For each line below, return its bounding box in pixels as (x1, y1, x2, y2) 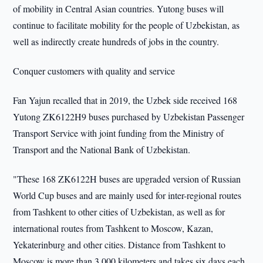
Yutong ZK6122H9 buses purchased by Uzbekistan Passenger (13, 110, 245, 123)
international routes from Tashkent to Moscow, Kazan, (13, 222, 214, 234)
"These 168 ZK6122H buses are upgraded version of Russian (13, 173, 241, 185)
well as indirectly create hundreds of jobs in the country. (13, 35, 220, 48)
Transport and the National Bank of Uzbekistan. (13, 143, 191, 156)
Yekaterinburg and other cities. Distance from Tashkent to (13, 238, 226, 251)
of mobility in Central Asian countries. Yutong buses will (13, 2, 224, 15)
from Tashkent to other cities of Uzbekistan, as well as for (13, 205, 225, 218)
